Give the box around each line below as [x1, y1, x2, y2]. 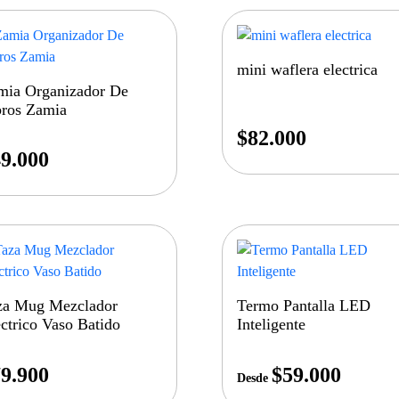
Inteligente [237, 315, 306, 334]
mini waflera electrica [237, 61, 379, 79]
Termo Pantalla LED [237, 297, 371, 315]
